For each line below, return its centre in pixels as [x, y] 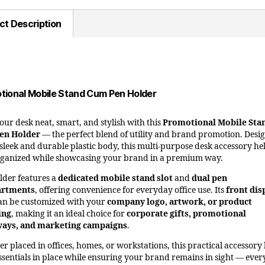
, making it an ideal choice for [69, 214]
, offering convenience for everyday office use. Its [130, 190]
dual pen [209, 178]
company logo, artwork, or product [180, 202]
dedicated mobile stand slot [115, 178]
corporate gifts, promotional [186, 214]
